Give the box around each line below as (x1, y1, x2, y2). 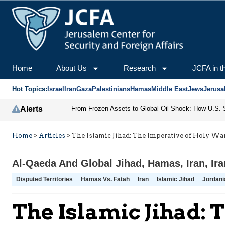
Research (124, 64, 156, 73)
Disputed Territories (16, 176, 73, 183)
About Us (56, 64, 87, 73)
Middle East (151, 85, 188, 93)
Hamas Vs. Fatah (81, 176, 130, 183)
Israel (47, 85, 64, 93)
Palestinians (92, 85, 130, 93)
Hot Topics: (12, 85, 47, 93)
